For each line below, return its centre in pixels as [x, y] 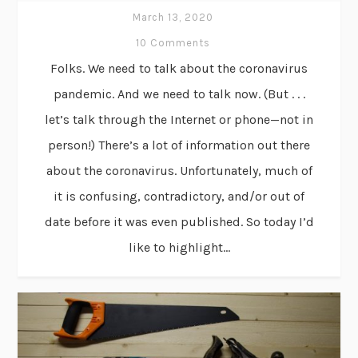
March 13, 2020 [173, 17]
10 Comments [173, 42]
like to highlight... [179, 247]
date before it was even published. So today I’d [179, 221]
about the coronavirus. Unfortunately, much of [179, 170]
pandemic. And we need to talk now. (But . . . [179, 93]
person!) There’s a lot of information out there [179, 145]
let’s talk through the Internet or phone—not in [179, 119]
